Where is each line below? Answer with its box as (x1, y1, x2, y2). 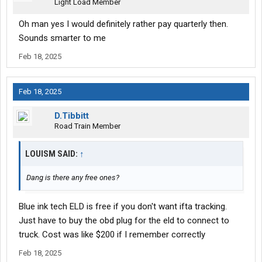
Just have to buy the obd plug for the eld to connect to (19, 215, 229, 226)
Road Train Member (54, 122, 120, 131)
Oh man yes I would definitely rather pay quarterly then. (19, 19, 228, 30)
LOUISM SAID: (25, 149, 80, 160)
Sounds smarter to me (19, 33, 106, 44)
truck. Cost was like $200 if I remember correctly (19, 229, 205, 240)
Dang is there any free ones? (26, 173, 119, 182)
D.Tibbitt (54, 111, 89, 122)
